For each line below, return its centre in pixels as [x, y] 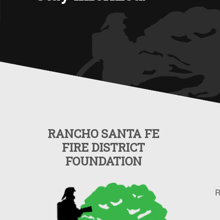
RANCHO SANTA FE [104, 133]
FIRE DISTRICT [104, 147]
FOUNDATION [103, 161]
